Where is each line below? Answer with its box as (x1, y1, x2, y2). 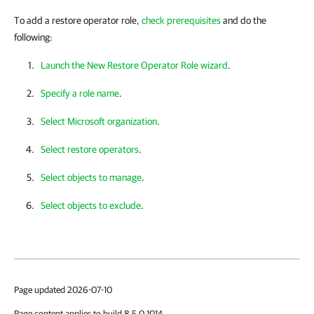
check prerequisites (142, 15, 221, 26)
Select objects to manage (41, 172, 142, 183)
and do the (221, 15, 266, 26)
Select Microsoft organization (41, 116, 157, 127)
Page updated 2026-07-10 (14, 285, 112, 295)
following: (14, 32, 53, 43)
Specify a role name (41, 88, 119, 99)
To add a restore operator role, (14, 15, 142, 26)
